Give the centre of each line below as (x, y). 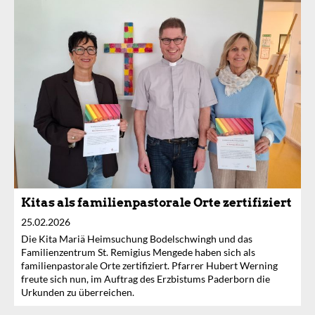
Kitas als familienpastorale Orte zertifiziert (156, 202)
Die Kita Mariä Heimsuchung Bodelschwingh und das (137, 238)
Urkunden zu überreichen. (78, 292)
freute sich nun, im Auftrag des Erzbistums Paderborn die (146, 278)
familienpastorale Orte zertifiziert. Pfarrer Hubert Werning (149, 265)
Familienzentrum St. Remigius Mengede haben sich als (138, 252)
